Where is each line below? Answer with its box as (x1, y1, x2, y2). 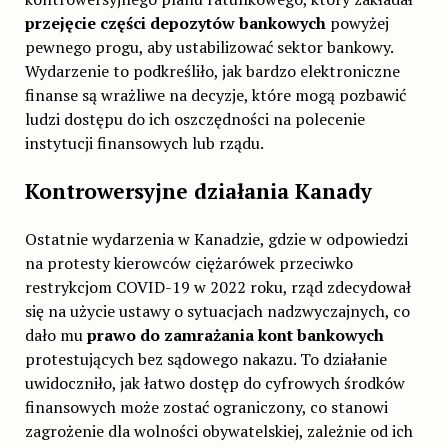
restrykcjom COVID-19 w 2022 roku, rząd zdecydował (24, 275, 411, 298)
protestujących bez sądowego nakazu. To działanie (24, 347, 387, 370)
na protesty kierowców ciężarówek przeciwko (24, 251, 353, 274)
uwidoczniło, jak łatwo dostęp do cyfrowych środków (24, 371, 405, 394)
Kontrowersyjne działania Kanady (24, 176, 372, 205)
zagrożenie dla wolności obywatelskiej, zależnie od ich (24, 419, 413, 442)
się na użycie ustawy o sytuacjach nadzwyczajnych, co (24, 299, 410, 322)
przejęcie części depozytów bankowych (24, 11, 330, 34)
